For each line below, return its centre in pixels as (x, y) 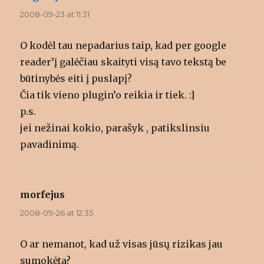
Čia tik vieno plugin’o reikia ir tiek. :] (108, 95)
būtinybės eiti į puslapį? (76, 79)
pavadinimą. (50, 145)
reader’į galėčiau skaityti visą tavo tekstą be (123, 62)
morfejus (43, 195)
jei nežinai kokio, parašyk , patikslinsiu (115, 128)
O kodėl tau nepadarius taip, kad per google (123, 46)
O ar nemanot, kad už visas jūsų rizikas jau (122, 244)
